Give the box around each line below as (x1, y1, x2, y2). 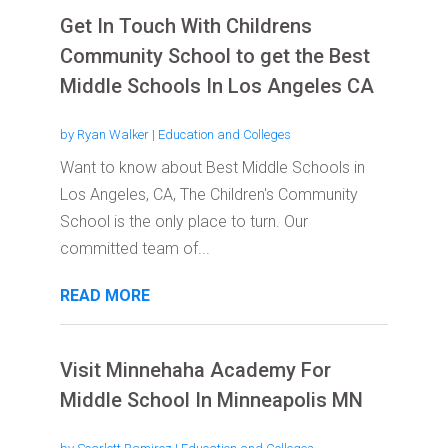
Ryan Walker (76, 127, 149, 143)
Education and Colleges (157, 127, 291, 143)
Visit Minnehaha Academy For (59, 358, 331, 383)
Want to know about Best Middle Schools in (59, 158, 365, 178)
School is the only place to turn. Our (59, 212, 308, 232)
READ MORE (59, 286, 150, 306)
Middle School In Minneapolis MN (59, 388, 363, 413)
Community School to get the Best (59, 44, 370, 69)
